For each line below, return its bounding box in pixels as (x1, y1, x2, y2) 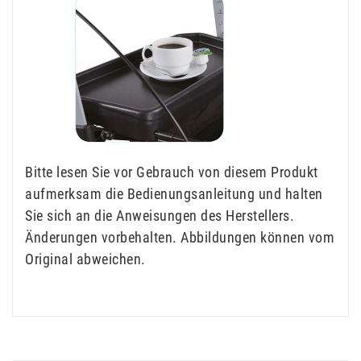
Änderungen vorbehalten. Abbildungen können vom (25, 229, 334, 247)
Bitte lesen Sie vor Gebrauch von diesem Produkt (25, 164, 318, 181)
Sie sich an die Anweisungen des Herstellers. (25, 207, 294, 225)
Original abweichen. (25, 251, 146, 268)
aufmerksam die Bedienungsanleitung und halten (25, 185, 323, 203)
